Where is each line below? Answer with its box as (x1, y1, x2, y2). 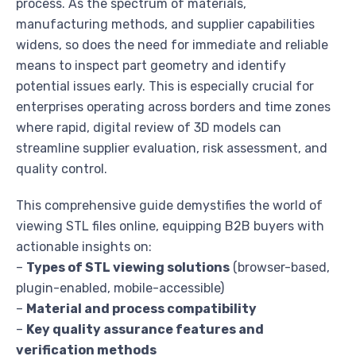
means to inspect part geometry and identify (16, 58, 286, 74)
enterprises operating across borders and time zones (16, 99, 331, 115)
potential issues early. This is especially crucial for (16, 79, 314, 95)
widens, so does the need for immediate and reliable (16, 37, 328, 53)
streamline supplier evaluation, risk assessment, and (16, 141, 327, 157)
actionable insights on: (16, 239, 152, 255)
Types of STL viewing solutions (26, 260, 230, 276)
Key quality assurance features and (26, 322, 264, 338)
